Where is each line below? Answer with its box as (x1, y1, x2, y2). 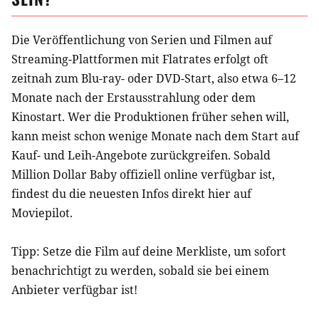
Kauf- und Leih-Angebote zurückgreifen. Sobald (11, 147, 271, 163)
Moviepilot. (11, 204, 73, 221)
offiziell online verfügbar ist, (117, 166, 275, 182)
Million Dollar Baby (11, 166, 117, 182)
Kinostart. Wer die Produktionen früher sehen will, (11, 108, 289, 125)
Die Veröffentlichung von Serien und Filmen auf (11, 31, 272, 48)
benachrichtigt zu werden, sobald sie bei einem (11, 262, 269, 278)
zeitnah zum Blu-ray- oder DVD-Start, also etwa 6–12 (11, 70, 296, 86)
